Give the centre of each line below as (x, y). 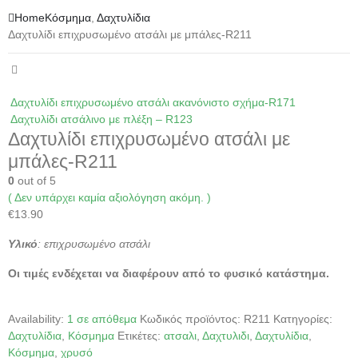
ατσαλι (180, 336)
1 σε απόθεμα (102, 319)
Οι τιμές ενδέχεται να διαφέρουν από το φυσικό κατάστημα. (169, 274)
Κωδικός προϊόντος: (192, 319)
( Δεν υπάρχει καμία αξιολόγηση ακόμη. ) (109, 198)
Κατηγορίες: (303, 319)
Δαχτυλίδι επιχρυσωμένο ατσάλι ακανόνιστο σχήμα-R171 (153, 103)
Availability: (38, 319)
